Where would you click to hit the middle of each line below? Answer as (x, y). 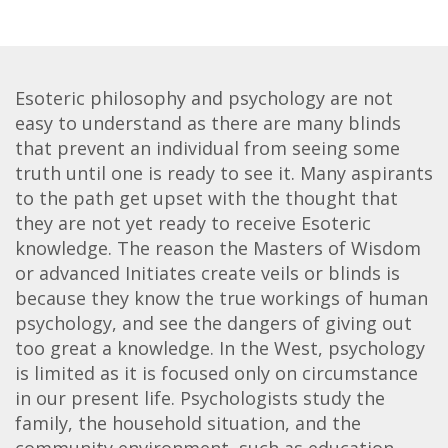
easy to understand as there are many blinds (208, 122)
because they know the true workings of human (221, 297)
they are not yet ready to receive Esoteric (193, 222)
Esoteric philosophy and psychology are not (204, 97)
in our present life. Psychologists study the (200, 397)
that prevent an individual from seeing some (207, 147)
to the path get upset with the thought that (206, 197)
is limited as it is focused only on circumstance (216, 372)
